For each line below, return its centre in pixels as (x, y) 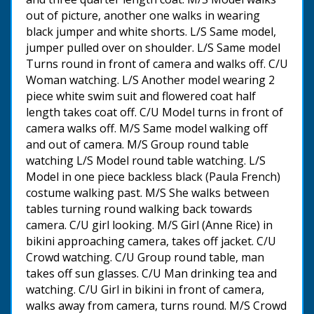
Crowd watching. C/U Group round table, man (145, 257)
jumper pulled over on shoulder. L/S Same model (153, 47)
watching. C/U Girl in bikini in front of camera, (145, 289)
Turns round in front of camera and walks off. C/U (157, 63)
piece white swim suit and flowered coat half (141, 96)
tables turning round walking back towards (139, 209)
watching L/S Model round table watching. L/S (146, 160)
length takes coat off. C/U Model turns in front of (155, 112)
